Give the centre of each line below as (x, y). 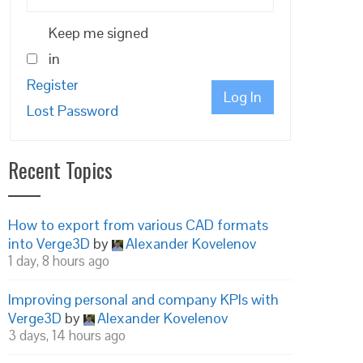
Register (53, 85)
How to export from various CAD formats (138, 225)
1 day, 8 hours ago (59, 261)
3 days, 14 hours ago (67, 335)
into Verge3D (49, 243)
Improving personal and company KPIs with (143, 299)
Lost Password (73, 111)
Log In (243, 97)
